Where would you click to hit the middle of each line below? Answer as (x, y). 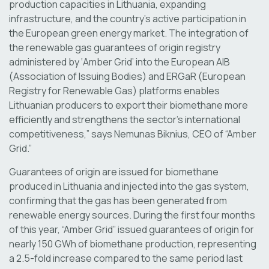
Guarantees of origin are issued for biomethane (114, 171)
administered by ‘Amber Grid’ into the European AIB (119, 62)
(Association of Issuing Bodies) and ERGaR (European (127, 76)
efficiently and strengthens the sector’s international (125, 119)
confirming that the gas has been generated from (118, 200)
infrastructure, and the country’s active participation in (128, 18)
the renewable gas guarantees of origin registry (115, 47)
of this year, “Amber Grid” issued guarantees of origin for (131, 229)
